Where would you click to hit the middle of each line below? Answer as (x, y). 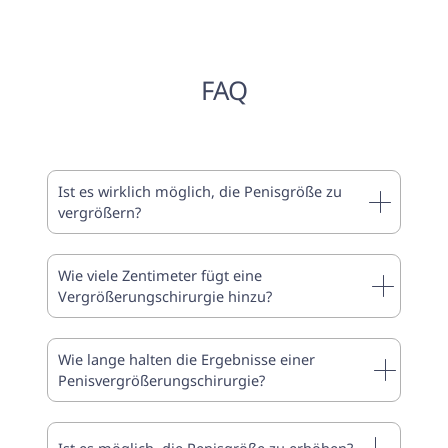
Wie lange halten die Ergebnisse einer (187, 359)
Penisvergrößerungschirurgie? (162, 380)
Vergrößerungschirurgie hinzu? (165, 296)
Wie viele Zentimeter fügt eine (160, 275)
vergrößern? (100, 212)
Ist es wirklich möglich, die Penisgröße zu (200, 191)
